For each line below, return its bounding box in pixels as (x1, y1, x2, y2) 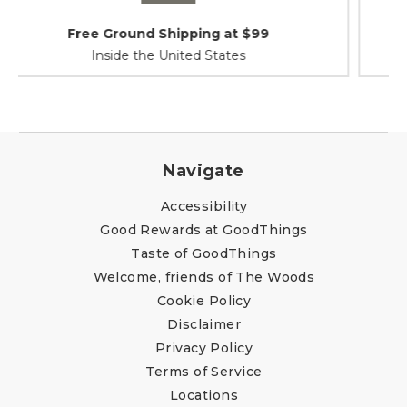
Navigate (163, 160, 244, 181)
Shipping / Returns (139, 25, 268, 42)
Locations (170, 386, 238, 403)
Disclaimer (166, 315, 242, 333)
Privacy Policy (154, 339, 253, 356)
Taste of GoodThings (131, 244, 277, 262)
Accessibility (160, 197, 248, 214)
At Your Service (155, 46, 252, 64)
